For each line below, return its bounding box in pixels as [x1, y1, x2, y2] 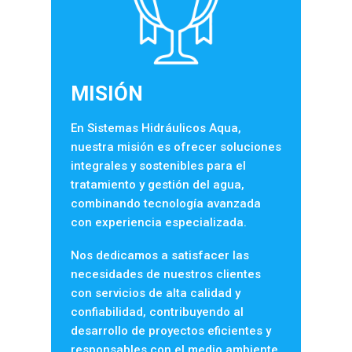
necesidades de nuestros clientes [70, 267, 261, 282]
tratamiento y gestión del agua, [70, 178, 244, 192]
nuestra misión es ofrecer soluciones [70, 140, 281, 155]
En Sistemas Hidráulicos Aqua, [70, 121, 241, 136]
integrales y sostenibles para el [70, 159, 246, 174]
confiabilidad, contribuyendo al [70, 305, 244, 320]
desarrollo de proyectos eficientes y [70, 324, 271, 339]
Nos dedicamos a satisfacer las [70, 248, 249, 263]
